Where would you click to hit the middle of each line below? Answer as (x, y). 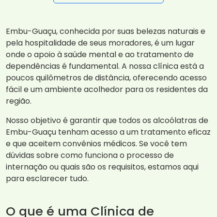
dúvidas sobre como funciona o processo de (90, 155)
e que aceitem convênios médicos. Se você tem (96, 144)
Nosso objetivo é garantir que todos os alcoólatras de (107, 121)
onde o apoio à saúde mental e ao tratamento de (100, 55)
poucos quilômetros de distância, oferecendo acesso (106, 78)
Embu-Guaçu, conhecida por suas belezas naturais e (106, 31)
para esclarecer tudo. (47, 179)
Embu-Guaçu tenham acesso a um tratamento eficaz (108, 132)
